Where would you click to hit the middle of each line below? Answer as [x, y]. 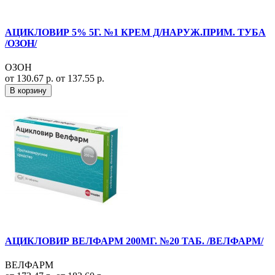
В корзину [28, 91]
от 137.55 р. [80, 79]
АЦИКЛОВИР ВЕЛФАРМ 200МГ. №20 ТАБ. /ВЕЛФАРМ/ [134, 241]
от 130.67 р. [30, 79]
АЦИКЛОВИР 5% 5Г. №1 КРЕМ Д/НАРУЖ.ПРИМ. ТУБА [135, 33]
